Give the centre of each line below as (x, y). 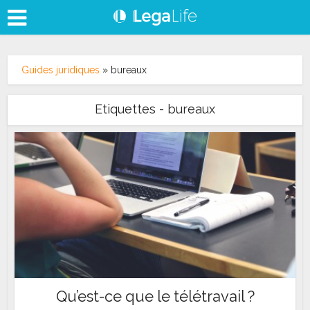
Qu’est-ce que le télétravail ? (155, 296)
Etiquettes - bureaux (155, 109)
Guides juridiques (61, 70)
